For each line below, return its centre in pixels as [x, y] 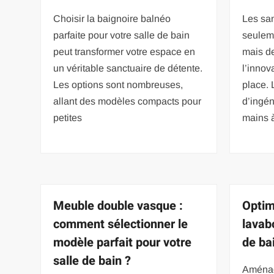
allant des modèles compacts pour [128, 101]
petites [68, 117]
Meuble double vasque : [118, 206]
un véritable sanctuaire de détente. [128, 68]
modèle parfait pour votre [123, 242]
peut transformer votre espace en [124, 51]
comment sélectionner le [121, 224]
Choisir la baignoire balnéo [112, 18]
